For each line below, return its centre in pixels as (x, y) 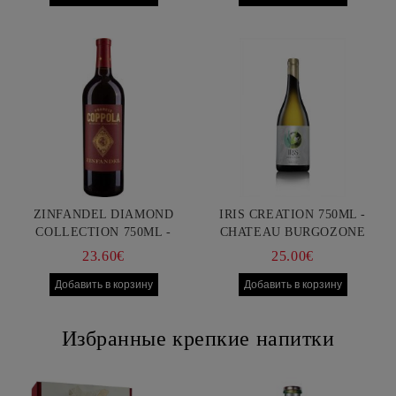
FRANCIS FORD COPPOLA (103, 250)
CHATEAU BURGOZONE (293, 232)
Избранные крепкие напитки (198, 339)
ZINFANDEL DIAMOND (103, 214)
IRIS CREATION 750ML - (293, 214)
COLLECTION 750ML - (103, 232)
